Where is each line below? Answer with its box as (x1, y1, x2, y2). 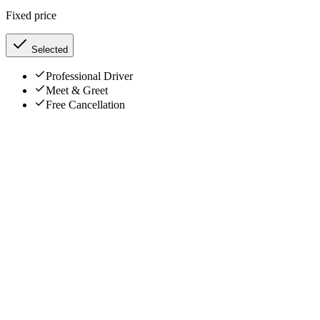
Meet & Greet (46, 84, 108, 96)
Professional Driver (46, 69, 133, 82)
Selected (29, 44, 68, 55)
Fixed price (6, 9, 56, 21)
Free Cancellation (46, 98, 125, 111)
